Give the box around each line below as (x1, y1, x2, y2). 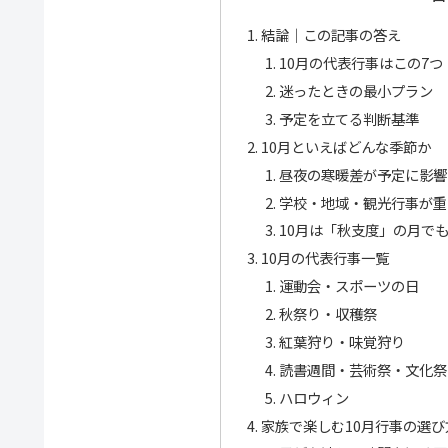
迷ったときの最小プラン (278, 80, 433, 102)
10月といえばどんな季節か (261, 135, 432, 157)
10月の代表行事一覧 (261, 247, 390, 269)
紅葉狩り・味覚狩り (278, 330, 405, 352)
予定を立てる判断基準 (278, 107, 419, 129)
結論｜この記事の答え (261, 24, 402, 46)
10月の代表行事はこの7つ (278, 52, 443, 74)
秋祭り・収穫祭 (278, 303, 377, 325)
